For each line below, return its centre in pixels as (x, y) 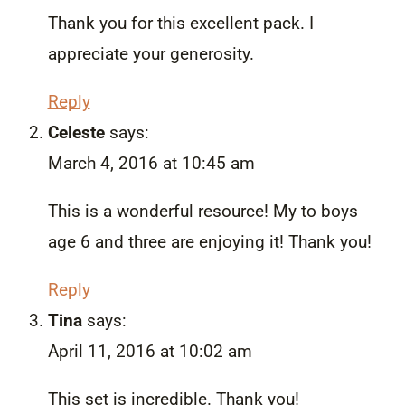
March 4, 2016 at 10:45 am (151, 163)
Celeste (76, 132)
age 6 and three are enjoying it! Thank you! (209, 241)
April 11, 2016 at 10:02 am (150, 351)
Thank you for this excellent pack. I (180, 23)
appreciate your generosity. (151, 53)
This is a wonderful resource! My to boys (202, 211)
